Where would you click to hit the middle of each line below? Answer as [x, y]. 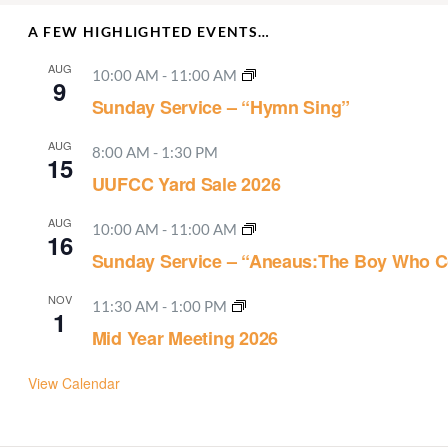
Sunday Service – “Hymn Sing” [221, 107]
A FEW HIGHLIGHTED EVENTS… [149, 31]
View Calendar [73, 383]
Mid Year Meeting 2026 [185, 338]
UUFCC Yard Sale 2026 [186, 184]
